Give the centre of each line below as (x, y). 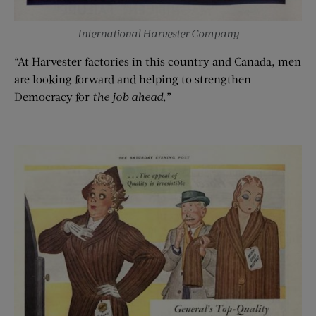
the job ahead (128, 96)
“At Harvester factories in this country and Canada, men (158, 61)
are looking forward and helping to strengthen (133, 78)
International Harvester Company (158, 33)
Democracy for (53, 96)
